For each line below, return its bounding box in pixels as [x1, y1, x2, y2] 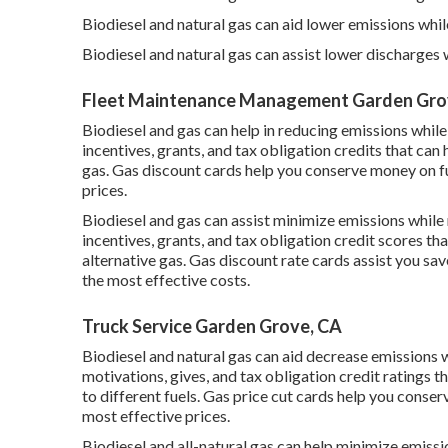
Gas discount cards [112, 160, 242, 179]
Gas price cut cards [203, 386, 334, 405]
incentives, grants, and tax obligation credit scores [82, 230, 423, 249]
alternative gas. [82, 250, 189, 269]
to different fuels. [82, 386, 203, 405]
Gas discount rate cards [189, 250, 350, 269]
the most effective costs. [82, 270, 250, 289]
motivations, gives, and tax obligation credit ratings [82, 366, 431, 385]
